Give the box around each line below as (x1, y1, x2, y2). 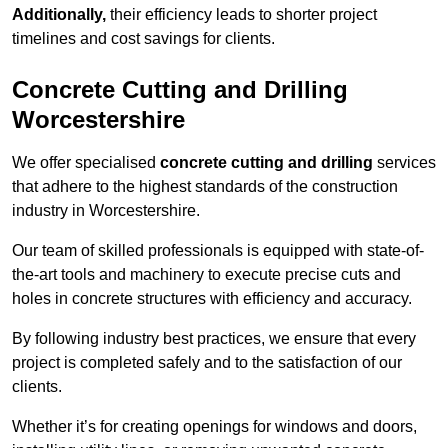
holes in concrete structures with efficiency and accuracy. (12, 290, 412, 308)
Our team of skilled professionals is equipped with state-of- (12, 242, 424, 260)
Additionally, (12, 6, 106, 24)
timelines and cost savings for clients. (12, 30, 275, 48)
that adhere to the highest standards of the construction (12, 178, 398, 196)
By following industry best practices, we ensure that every (12, 330, 416, 348)
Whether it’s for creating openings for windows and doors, (12, 418, 417, 436)
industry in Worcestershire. (12, 202, 200, 220)
